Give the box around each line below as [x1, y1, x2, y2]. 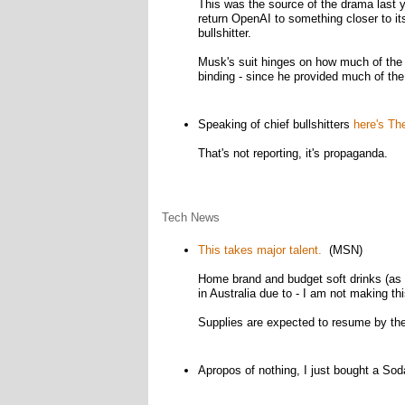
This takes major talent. [197, 243, 322, 257]
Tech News [161, 211, 220, 224]
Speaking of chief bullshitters [197, 118, 353, 131]
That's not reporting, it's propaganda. [197, 146, 388, 160]
